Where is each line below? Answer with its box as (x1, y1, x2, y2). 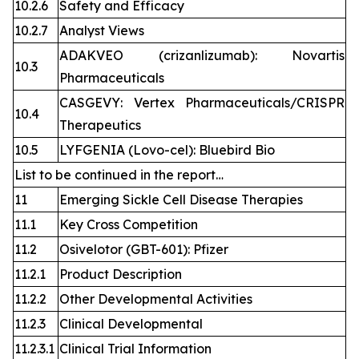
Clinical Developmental (59, 316, 203, 333)
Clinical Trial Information (59, 341, 212, 357)
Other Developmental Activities (59, 291, 252, 308)
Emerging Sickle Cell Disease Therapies (59, 192, 303, 208)
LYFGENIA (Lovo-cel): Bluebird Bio (59, 142, 275, 159)
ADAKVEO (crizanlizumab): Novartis (59, 47, 345, 64)
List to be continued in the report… (14, 167, 224, 184)
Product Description (59, 266, 182, 283)
